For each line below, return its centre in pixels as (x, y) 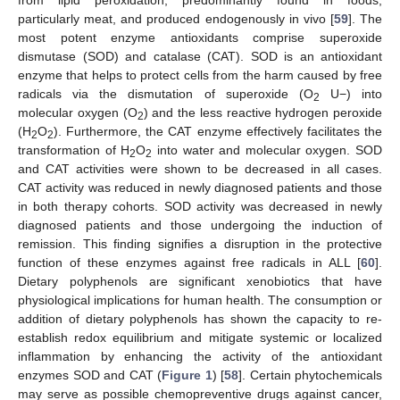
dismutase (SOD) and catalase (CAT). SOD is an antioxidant (200, 56)
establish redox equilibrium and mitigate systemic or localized (200, 337)
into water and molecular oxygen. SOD (267, 150)
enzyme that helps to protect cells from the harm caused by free (200, 75)
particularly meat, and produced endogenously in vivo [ (176, 19)
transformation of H (74, 150)
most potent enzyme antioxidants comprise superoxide (200, 37)
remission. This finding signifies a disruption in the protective (200, 244)
